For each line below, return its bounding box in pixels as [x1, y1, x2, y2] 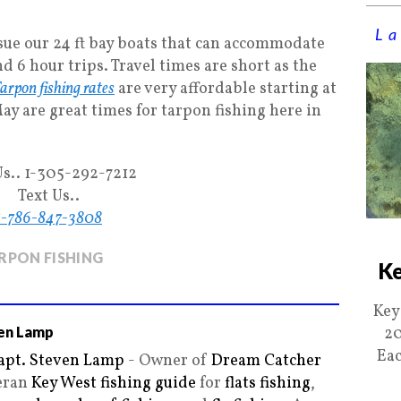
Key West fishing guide [31, 372, 196, 395]
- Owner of [124, 350, 211, 372]
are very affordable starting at [115, 78, 337, 100]
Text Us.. [17, 185, 80, 208]
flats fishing [225, 372, 311, 395]
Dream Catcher [211, 350, 321, 372]
